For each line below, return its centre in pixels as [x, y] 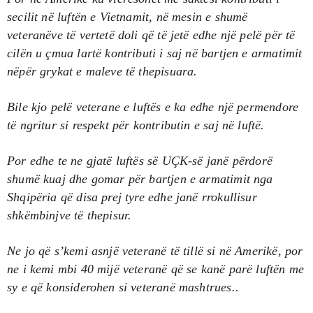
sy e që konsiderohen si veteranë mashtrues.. [123, 287]
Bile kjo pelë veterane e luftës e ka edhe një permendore [153, 107]
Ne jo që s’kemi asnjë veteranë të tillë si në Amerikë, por [155, 250]
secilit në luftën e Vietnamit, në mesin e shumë [128, 16]
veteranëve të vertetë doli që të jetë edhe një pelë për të [151, 35]
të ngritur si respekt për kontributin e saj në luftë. [136, 125]
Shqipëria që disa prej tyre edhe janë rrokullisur [132, 197]
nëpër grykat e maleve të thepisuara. [102, 71]
